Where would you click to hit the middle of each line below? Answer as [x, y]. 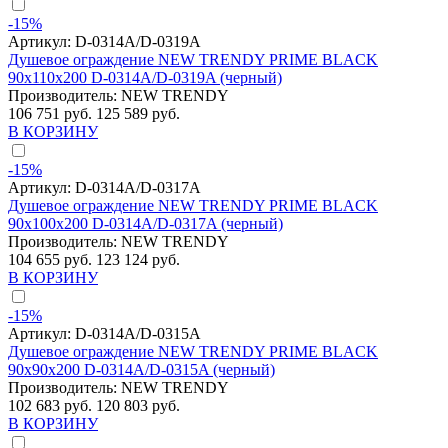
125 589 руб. [138, 114]
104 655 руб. [52, 260]
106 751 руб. [52, 114]
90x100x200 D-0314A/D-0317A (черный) [145, 224]
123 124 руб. [138, 260]
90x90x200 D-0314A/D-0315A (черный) [141, 370]
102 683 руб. [52, 406]
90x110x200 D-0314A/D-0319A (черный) [145, 78]
